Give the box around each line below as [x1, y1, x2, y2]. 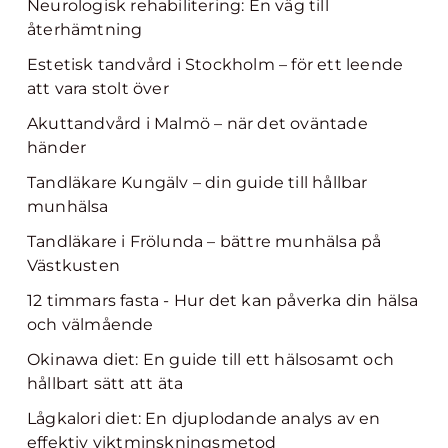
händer [27, 138, 87, 157]
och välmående [27, 315, 154, 334]
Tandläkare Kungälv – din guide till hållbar [27, 173, 368, 192]
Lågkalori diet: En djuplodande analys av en [27, 409, 381, 428]
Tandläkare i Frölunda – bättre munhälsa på [27, 232, 382, 251]
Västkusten [27, 256, 120, 275]
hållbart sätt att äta [27, 374, 184, 393]
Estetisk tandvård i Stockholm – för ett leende [27, 55, 404, 74]
